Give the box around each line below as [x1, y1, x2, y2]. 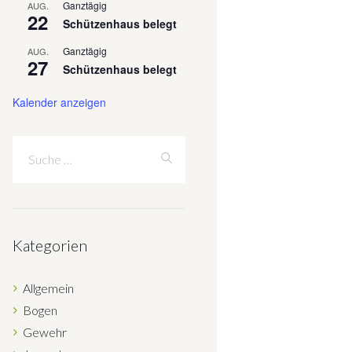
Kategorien [13, 236, 87, 255]
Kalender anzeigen [13, 93, 106, 110]
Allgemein [22, 280, 74, 296]
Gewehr [22, 324, 67, 340]
